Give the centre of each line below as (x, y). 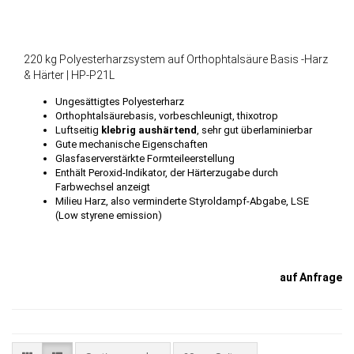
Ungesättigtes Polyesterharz (120, 102)
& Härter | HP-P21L (69, 75)
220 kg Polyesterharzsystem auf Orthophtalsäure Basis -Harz (176, 60)
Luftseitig (78, 130)
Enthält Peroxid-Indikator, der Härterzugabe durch (167, 173)
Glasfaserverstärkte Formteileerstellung (145, 159)
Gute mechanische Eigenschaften (132, 145)
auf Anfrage (311, 278)
